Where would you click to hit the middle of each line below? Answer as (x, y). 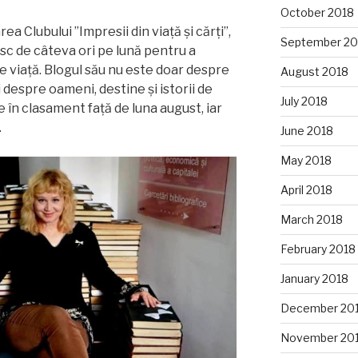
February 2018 (318, 249)
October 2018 (317, 13)
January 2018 (314, 279)
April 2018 (306, 190)
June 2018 (306, 131)
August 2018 (314, 72)
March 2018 (311, 220)
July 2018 (304, 101)
